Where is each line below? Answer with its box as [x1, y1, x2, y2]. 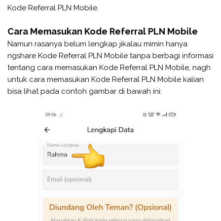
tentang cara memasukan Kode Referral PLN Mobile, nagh [7, 63, 211, 72]
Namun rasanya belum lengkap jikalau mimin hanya [7, 39, 187, 48]
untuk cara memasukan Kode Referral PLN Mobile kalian [7, 74, 204, 84]
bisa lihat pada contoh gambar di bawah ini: [7, 86, 162, 96]
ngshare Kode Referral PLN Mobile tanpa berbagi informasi [7, 51, 214, 60]
